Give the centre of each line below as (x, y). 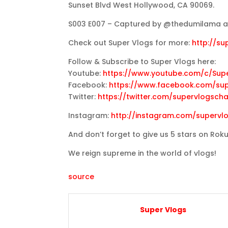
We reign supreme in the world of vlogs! (142, 153)
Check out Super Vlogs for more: (130, 42)
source (81, 176)
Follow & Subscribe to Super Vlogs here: (142, 61)
